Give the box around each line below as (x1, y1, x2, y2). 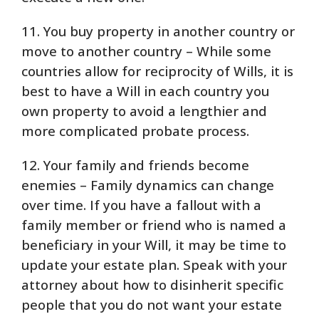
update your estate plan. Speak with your (21, 255, 287, 274)
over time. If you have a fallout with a (21, 195, 261, 214)
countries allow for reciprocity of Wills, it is (21, 61, 293, 80)
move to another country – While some (21, 41, 271, 61)
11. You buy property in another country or (21, 21, 295, 41)
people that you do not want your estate (21, 295, 282, 314)
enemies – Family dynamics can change (21, 175, 274, 194)
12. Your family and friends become (21, 155, 249, 174)
